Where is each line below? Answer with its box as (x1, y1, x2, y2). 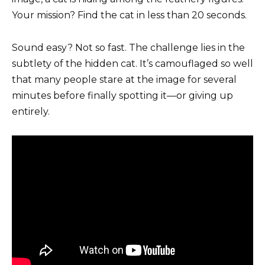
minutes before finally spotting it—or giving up (12, 89, 233, 101)
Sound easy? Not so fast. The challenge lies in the (12, 41, 245, 53)
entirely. (12, 105, 50, 117)
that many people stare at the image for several (12, 73, 237, 85)
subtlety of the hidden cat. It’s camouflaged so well (12, 57, 253, 69)
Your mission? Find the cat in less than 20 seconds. (12, 9, 247, 21)
